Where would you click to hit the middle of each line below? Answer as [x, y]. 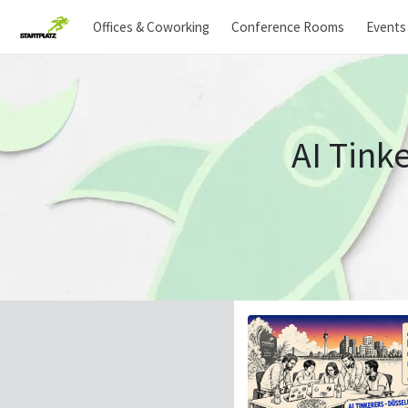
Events [386, 26]
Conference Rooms [288, 26]
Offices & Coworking [151, 26]
